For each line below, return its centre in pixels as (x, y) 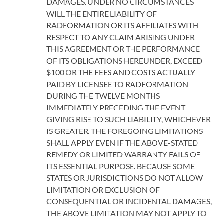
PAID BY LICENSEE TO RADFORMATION (117, 84)
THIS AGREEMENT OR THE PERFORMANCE (123, 49)
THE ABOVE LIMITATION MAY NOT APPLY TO (127, 213)
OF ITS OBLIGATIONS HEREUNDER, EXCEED (124, 60)
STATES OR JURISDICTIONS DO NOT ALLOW (125, 178)
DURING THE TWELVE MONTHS (103, 96)
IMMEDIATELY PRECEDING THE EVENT (116, 107)
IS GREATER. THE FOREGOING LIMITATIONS (125, 131)
